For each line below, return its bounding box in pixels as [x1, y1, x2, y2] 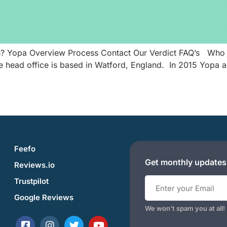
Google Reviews [14, 192, 73, 202]
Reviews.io [14, 160, 55, 170]
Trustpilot [14, 176, 49, 186]
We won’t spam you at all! [145, 204, 225, 213]
